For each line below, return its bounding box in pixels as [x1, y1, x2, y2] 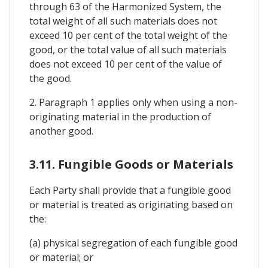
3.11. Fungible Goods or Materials [29, 156, 233, 172]
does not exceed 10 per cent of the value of [29, 57, 222, 71]
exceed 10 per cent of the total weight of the [29, 28, 227, 42]
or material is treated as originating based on [29, 197, 233, 211]
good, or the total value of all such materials [29, 42, 227, 56]
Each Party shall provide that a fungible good [29, 183, 231, 197]
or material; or [29, 250, 93, 264]
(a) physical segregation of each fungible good [29, 236, 237, 249]
